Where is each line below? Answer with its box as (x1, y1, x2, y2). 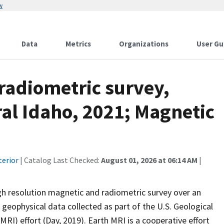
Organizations (119, 39, 168, 48)
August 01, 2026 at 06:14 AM (101, 155, 197, 165)
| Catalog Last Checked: (18, 155, 101, 165)
